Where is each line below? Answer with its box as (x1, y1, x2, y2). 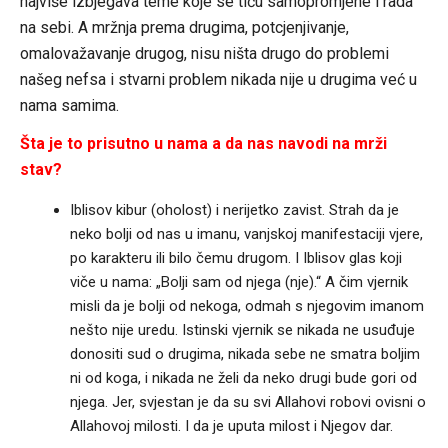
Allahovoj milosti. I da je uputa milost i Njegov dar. (69, 417, 393, 436)
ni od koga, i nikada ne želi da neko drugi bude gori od (69, 369, 417, 388)
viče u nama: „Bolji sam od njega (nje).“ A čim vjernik (69, 273, 408, 292)
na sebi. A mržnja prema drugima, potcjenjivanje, (19, 18, 349, 38)
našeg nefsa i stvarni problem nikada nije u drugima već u (19, 70, 417, 90)
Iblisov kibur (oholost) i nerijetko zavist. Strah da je (69, 201, 399, 220)
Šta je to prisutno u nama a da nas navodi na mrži (19, 134, 387, 154)
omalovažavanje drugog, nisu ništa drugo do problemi (19, 44, 389, 64)
